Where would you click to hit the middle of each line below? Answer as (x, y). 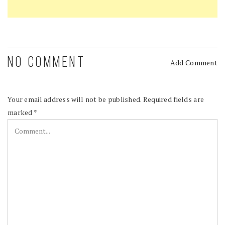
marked (21, 113)
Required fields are (174, 99)
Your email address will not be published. (75, 99)
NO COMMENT (46, 63)
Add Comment (194, 63)
